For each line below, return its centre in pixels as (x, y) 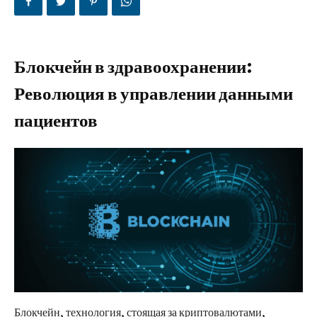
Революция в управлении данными (154, 94)
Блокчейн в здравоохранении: (133, 67)
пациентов (56, 121)
